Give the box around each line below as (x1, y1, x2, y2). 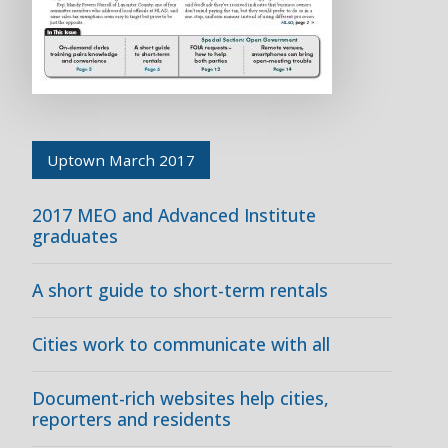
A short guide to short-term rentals (32, 278, 328, 302)
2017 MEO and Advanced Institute (32, 203, 316, 227)
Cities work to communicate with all (32, 332, 330, 356)
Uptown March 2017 (47, 150, 195, 170)
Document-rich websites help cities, (32, 386, 329, 410)
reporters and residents (32, 407, 231, 431)
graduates (32, 224, 118, 248)
